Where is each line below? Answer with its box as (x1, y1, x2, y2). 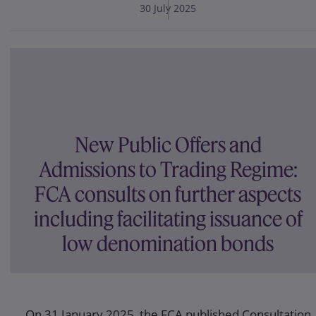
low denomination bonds (62, 231, 274, 257)
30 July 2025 (140, 1, 196, 16)
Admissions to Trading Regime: (38, 157, 298, 183)
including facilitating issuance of (33, 206, 303, 233)
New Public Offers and (74, 132, 262, 159)
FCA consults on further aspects (35, 181, 301, 208)
